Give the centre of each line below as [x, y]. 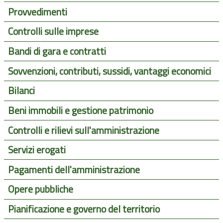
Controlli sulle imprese [53, 32]
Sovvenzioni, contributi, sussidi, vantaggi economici [109, 71]
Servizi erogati [37, 150]
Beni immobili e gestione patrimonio [80, 110]
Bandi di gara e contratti [57, 52]
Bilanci [21, 91]
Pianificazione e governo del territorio [84, 209]
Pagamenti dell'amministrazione [74, 169]
